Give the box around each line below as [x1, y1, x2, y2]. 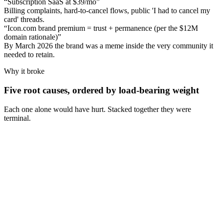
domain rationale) [4, 33, 58, 42]
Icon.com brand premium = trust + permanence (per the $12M [7, 24, 198, 33]
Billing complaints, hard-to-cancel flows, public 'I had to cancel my [4, 6, 210, 15]
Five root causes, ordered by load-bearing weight [4, 85, 199, 96]
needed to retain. [4, 50, 55, 59]
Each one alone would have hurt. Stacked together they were [4, 105, 191, 113]
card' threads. [4, 15, 44, 24]
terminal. [4, 113, 31, 122]
